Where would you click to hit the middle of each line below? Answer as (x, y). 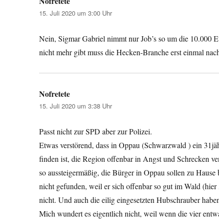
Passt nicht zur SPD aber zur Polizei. (96, 131)
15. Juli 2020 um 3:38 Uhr (76, 106)
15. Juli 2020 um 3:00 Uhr (76, 13)
